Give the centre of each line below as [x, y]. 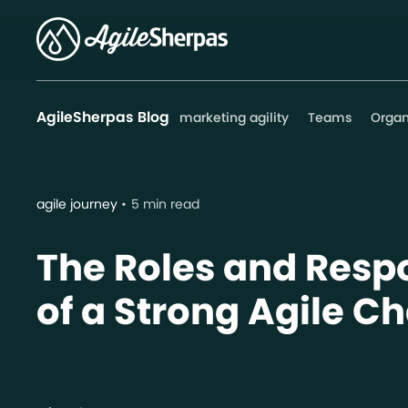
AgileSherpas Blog [103, 117]
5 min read [165, 204]
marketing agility [234, 117]
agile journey [77, 204]
